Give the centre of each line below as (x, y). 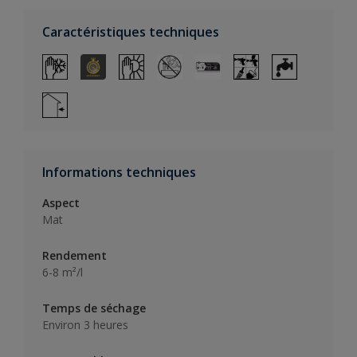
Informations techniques (119, 172)
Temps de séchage (94, 308)
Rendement (75, 255)
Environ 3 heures (85, 324)
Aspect (61, 202)
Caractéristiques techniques (131, 31)
